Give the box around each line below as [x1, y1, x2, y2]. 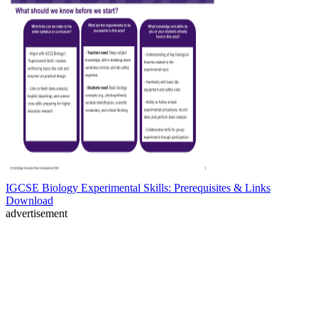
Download [6, 194, 53, 207]
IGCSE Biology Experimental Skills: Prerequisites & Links [6, 182, 270, 194]
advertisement [6, 207, 67, 220]
